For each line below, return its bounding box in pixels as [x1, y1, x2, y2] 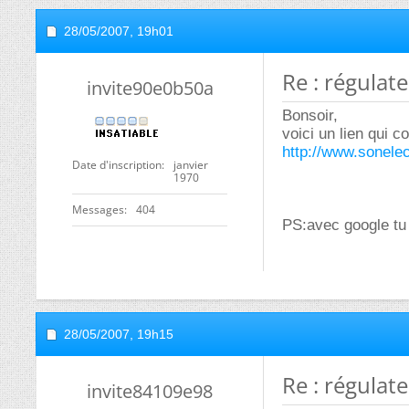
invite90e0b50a [86, 76, 214, 100]
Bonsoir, [282, 107, 338, 124]
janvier [173, 157, 208, 173]
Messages [72, 202, 124, 217]
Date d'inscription [72, 157, 162, 173]
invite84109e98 [87, 379, 213, 404]
